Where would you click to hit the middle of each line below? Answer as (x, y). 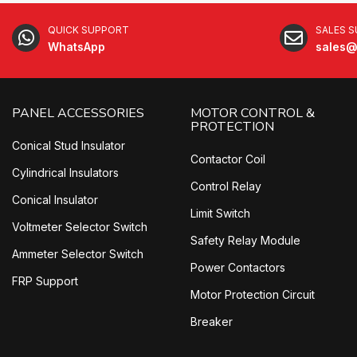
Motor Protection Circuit (253, 295)
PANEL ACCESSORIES (78, 114)
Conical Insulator (55, 200)
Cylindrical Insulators (65, 173)
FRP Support (45, 281)
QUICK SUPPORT (88, 30)
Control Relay (226, 186)
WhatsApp (76, 47)
